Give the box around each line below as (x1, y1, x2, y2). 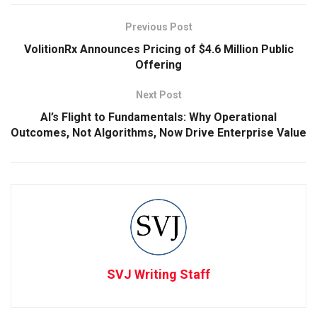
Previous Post (125, 21, 192, 33)
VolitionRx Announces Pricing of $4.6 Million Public (23, 42, 294, 56)
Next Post (135, 88, 182, 100)
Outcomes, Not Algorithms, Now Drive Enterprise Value (11, 125, 306, 139)
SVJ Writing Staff (107, 266, 210, 282)
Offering (135, 57, 182, 71)
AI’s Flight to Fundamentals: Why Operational (40, 110, 277, 124)
